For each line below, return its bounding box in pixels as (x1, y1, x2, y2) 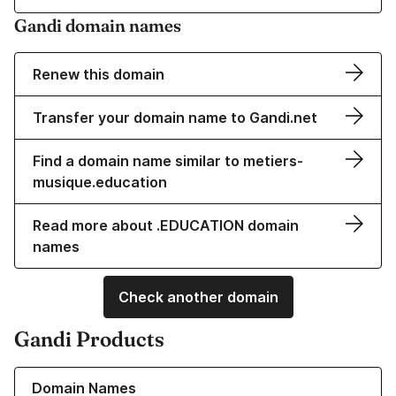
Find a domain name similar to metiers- (33, 152, 303, 171)
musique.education (33, 173, 167, 192)
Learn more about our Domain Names (14, 368, 232, 384)
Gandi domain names (14, 14, 181, 37)
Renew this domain (33, 65, 164, 84)
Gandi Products (14, 326, 164, 353)
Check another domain (118, 288, 278, 307)
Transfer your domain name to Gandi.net (33, 109, 317, 127)
